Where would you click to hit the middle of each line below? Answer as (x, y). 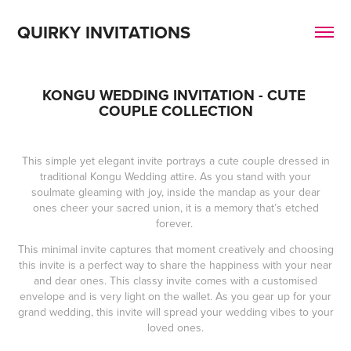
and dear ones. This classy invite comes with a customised (175, 280)
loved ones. (175, 327)
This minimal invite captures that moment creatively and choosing (175, 249)
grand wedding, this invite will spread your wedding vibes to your (175, 312)
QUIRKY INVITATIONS (104, 32)
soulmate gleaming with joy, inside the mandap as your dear (175, 192)
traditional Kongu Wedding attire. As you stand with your (175, 176)
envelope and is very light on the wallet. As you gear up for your (175, 296)
